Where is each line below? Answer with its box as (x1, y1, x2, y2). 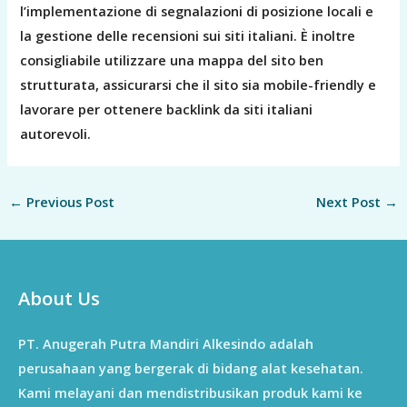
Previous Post (22, 192, 114, 211)
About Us (18, 286, 100, 312)
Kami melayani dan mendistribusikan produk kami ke (18, 382, 362, 402)
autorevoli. (20, 124, 92, 143)
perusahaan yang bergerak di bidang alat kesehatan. (18, 358, 363, 377)
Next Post (316, 192, 385, 211)
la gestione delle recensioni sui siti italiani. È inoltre (20, 25, 356, 45)
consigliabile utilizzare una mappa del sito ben (20, 50, 324, 69)
